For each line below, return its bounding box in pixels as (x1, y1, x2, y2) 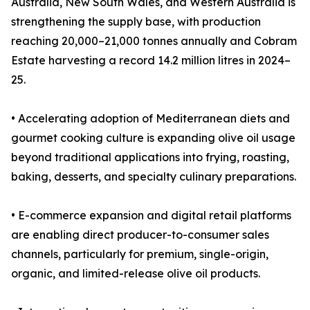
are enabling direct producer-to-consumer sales (11, 228, 269, 242)
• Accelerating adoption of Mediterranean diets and (11, 111, 290, 126)
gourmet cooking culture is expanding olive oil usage (11, 131, 295, 145)
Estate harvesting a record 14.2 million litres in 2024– (11, 53, 291, 68)
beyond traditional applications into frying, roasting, (11, 150, 289, 165)
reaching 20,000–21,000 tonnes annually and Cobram (11, 34, 297, 48)
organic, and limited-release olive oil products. (11, 266, 260, 281)
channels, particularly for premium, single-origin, (11, 247, 268, 262)
